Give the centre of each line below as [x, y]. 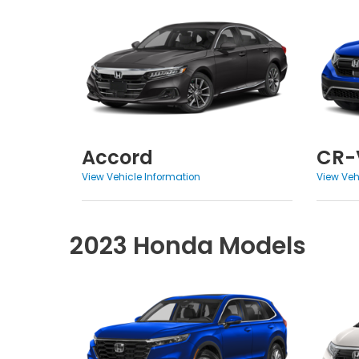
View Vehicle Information [141, 177]
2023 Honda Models [188, 246]
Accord [117, 157]
